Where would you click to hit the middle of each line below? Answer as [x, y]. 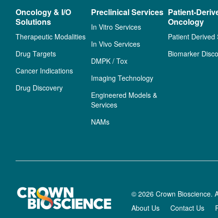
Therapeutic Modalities [51, 36]
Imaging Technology [122, 78]
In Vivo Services [116, 44]
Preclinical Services [127, 12]
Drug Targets [36, 54]
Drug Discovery [39, 88]
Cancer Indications [44, 71]
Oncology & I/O [43, 12]
